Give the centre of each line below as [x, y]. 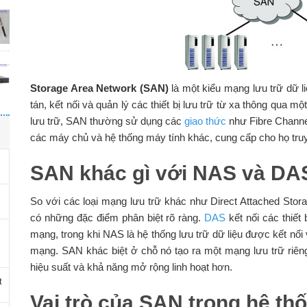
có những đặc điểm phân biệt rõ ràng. [117, 218]
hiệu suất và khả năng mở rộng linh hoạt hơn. [131, 267]
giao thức [206, 121]
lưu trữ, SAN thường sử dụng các [107, 121]
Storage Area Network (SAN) [99, 88]
